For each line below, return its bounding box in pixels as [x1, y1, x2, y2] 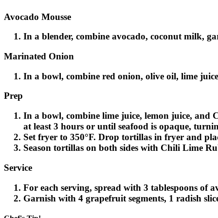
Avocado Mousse [4, 11, 71, 22]
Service [4, 162, 32, 173]
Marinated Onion [4, 51, 74, 61]
